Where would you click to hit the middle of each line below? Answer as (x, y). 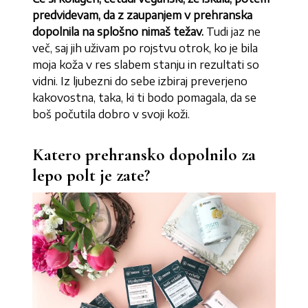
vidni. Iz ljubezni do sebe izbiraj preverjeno (140, 81)
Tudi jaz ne (234, 32)
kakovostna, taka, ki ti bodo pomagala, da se (145, 98)
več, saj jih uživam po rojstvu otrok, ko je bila (145, 48)
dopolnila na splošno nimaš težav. (120, 32)
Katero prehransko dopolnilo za (144, 155)
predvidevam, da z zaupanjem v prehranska (143, 15)
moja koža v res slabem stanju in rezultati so (146, 65)
